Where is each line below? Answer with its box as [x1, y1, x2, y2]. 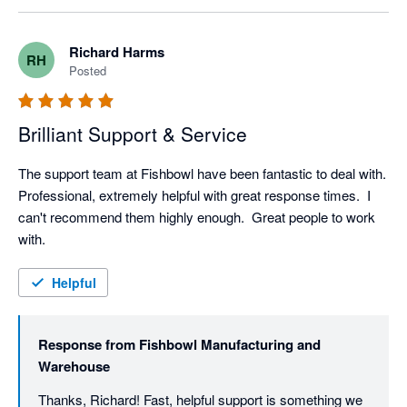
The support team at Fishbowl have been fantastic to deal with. [18, 164, 386, 184]
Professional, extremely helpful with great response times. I [18, 185, 371, 205]
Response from [38, 334, 135, 355]
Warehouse [38, 356, 110, 377]
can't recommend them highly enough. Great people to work [18, 207, 375, 227]
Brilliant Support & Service [18, 120, 247, 148]
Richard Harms [69, 42, 164, 63]
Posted [69, 62, 106, 80]
